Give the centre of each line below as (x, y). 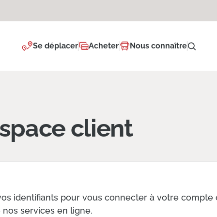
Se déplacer (55, 46)
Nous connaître (158, 46)
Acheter (104, 46)
